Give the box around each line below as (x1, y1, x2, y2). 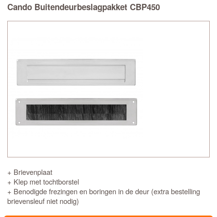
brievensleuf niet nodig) (7, 196, 79, 206)
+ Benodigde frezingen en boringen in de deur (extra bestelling (7, 186, 200, 196)
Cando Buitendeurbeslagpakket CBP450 (7, 1, 160, 13)
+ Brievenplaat (7, 167, 52, 177)
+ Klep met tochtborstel (7, 176, 79, 186)
